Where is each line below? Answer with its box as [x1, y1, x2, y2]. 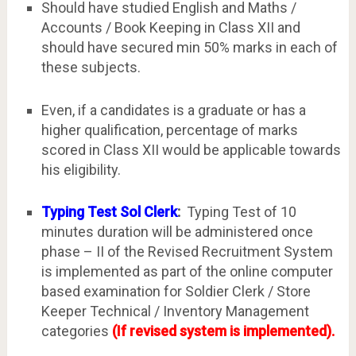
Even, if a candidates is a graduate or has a [41, 101, 306, 118]
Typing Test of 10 [186, 203, 296, 220]
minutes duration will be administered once [41, 222, 313, 240]
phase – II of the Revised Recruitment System [41, 242, 333, 260]
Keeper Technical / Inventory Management [41, 302, 309, 319]
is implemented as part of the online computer [41, 262, 333, 280]
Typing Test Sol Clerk [41, 203, 177, 220]
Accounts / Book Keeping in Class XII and [41, 19, 300, 37]
